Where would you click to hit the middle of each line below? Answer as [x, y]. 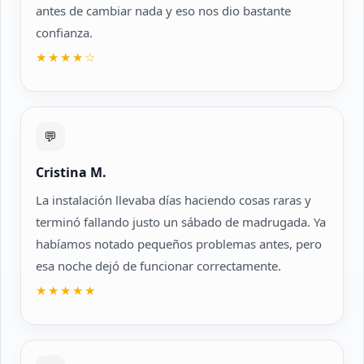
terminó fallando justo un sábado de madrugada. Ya [181, 222]
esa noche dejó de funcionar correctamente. [158, 266]
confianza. [64, 32]
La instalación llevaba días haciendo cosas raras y [173, 200]
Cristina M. [71, 172]
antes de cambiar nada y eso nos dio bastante [163, 11]
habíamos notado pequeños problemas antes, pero [179, 244]
